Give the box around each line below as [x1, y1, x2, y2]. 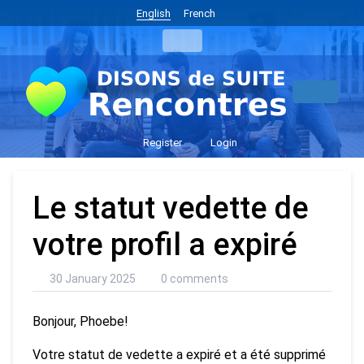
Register [140, 136, 182, 149]
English [136, 7, 171, 19]
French [183, 7, 215, 19]
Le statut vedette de [32, 189, 309, 226]
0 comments [161, 271, 228, 285]
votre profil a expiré [32, 226, 297, 262]
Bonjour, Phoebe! [32, 313, 128, 329]
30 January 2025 [49, 271, 136, 285]
